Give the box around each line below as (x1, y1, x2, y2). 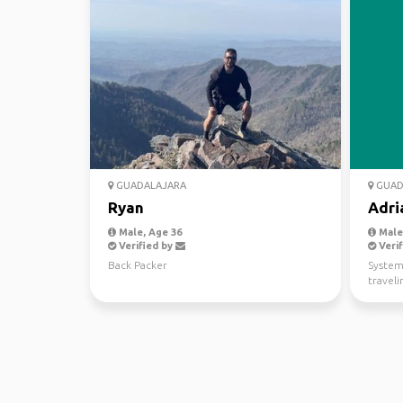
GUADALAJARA (113, 180, 186, 191)
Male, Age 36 (116, 227, 182, 237)
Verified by (116, 240, 175, 251)
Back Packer (108, 259, 167, 271)
